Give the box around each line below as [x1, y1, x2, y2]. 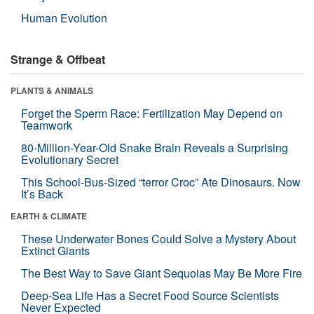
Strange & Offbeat [11, 50, 105, 67]
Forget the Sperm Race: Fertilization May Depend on [21, 104, 282, 121]
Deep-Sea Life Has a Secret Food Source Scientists [21, 287, 279, 303]
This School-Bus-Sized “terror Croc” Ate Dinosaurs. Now [21, 173, 301, 190]
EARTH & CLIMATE [11, 209, 87, 222]
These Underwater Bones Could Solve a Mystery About [21, 230, 296, 247]
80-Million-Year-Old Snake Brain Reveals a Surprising [21, 139, 288, 156]
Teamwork [21, 116, 72, 133]
